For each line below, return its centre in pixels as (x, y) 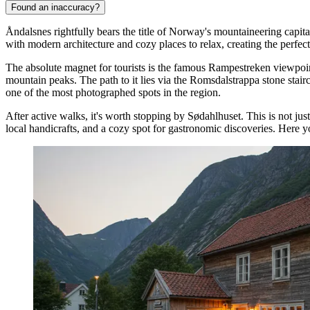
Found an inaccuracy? (55, 8)
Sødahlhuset (214, 116)
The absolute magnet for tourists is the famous (107, 68)
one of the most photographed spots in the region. (113, 93)
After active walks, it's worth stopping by (97, 116)
